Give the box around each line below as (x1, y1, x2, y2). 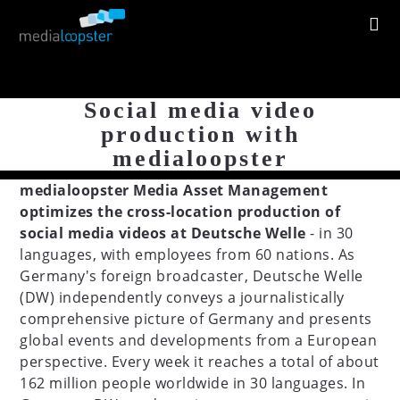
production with (100, 121, 300, 147)
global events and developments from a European (20, 330, 378, 350)
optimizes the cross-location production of (20, 202, 341, 221)
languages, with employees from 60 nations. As (20, 245, 355, 264)
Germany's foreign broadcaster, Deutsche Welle (20, 266, 363, 286)
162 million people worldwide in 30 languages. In (20, 373, 366, 393)
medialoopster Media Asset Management (20, 180, 329, 200)
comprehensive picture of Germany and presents (20, 309, 372, 329)
